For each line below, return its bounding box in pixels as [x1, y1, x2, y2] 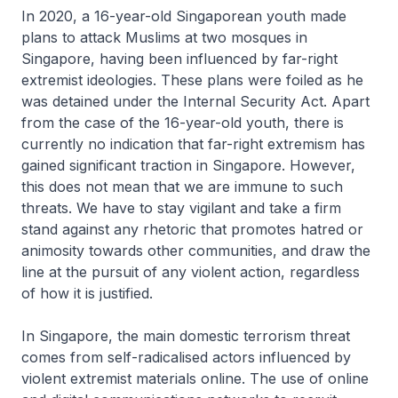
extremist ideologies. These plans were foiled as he [21, 71, 363, 90]
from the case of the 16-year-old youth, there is [21, 114, 344, 132]
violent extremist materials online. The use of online [21, 370, 369, 388]
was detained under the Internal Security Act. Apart [21, 92, 370, 111]
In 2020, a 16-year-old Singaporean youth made [21, 7, 346, 26]
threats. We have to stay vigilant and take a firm [21, 199, 341, 218]
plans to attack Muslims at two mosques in [21, 28, 307, 47]
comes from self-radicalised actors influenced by [21, 348, 351, 367]
